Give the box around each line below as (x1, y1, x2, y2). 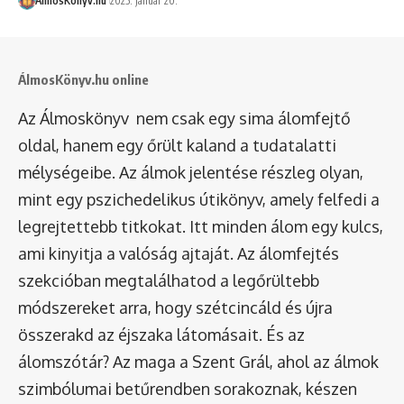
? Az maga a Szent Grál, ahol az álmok (103, 351, 379, 372)
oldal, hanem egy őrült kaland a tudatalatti (18, 134, 336, 155)
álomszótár (18, 351, 103, 372)
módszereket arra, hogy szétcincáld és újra (18, 297, 333, 317)
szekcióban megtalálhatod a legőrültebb (18, 270, 319, 290)
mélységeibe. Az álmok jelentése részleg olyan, (18, 161, 363, 182)
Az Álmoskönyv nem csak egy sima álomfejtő (18, 107, 351, 128)
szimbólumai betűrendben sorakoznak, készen (18, 378, 357, 399)
